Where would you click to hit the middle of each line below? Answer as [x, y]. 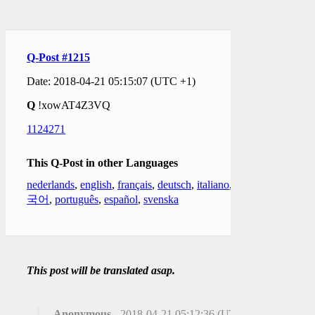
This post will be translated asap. [101, 270]
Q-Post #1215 [58, 57]
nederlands [51, 184]
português [77, 199]
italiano [213, 184]
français [135, 184]
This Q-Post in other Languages [102, 162]
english [96, 184]
